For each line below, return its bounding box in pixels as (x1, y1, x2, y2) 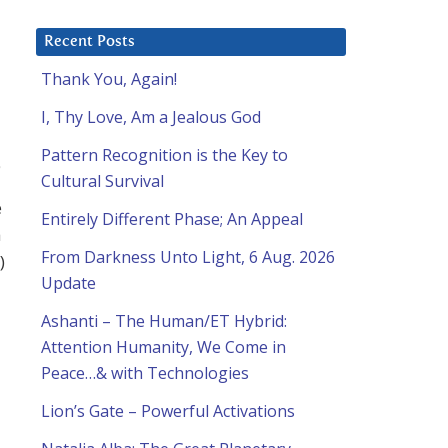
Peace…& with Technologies (41, 362, 249, 385)
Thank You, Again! (41, 68, 177, 91)
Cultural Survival (41, 170, 164, 193)
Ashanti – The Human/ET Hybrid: (41, 310, 287, 333)
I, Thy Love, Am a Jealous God (41, 106, 261, 129)
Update (41, 272, 96, 295)
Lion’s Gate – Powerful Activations (41, 400, 295, 423)
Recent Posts (44, 34, 135, 50)
